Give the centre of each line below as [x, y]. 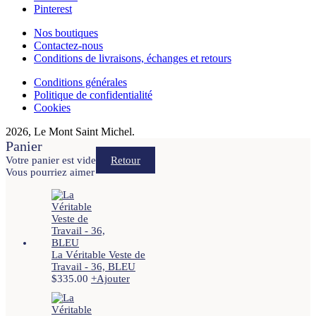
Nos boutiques [66, 32]
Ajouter [113, 278]
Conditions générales [80, 82]
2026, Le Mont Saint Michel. [70, 131]
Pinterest [53, 8]
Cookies [52, 107]
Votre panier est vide [51, 160]
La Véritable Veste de [98, 254]
